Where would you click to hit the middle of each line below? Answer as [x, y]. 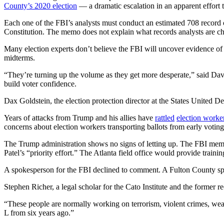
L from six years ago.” [39, 213]
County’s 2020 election [40, 6]
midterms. [19, 58]
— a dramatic [99, 6]
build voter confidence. [40, 84]
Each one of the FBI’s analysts [52, 23]
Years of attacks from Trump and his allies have [79, 118]
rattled [165, 118]
